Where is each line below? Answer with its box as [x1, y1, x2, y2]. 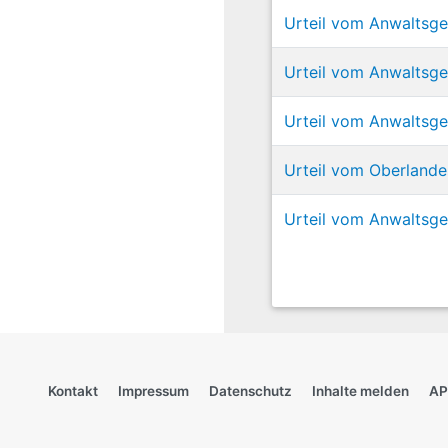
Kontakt [48, 383, 98, 399]
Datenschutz [209, 383, 292, 399]
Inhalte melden [312, 383, 409, 399]
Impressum [118, 383, 189, 399]
